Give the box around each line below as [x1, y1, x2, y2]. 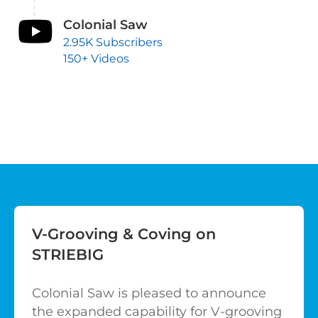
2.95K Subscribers [62, 35, 163, 50]
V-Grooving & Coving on [32, 225, 216, 243]
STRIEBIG [32, 246, 104, 264]
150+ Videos [62, 52, 129, 66]
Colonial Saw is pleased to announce [32, 285, 266, 302]
